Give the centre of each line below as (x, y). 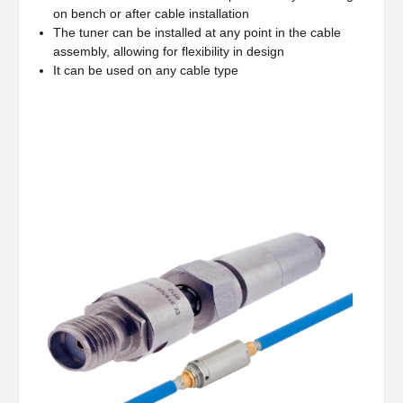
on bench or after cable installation (152, 13)
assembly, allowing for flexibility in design (169, 51)
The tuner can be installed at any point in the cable (197, 32)
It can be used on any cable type (146, 70)
